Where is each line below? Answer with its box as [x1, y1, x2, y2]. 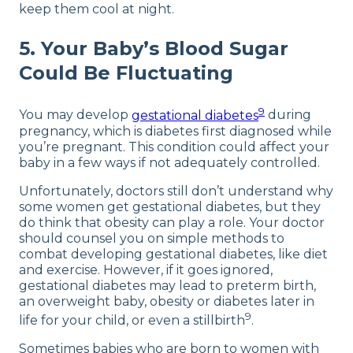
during [265, 107, 311, 123]
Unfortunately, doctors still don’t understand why [19, 183, 333, 199]
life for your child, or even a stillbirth [19, 313, 245, 329]
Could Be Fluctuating [19, 61, 233, 85]
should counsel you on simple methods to [19, 230, 284, 246]
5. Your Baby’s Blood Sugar [19, 37, 288, 61]
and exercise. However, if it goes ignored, [19, 262, 273, 277]
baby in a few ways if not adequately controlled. [19, 154, 320, 170]
